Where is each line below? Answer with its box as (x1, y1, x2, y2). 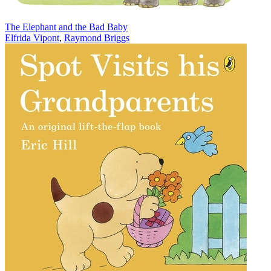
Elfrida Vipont (5, 33, 59, 44)
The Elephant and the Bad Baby (5, 22, 128, 33)
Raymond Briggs (64, 33, 129, 44)
